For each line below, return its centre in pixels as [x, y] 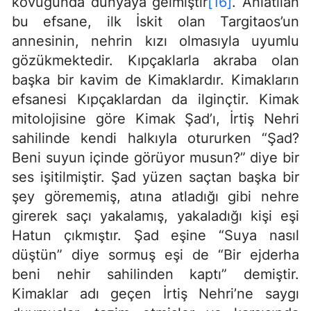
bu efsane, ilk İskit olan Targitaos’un [155, 22]
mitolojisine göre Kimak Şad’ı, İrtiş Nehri [155, 119]
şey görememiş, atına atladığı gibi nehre [155, 197]
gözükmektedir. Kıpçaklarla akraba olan [155, 61]
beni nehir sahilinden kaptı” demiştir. [155, 275]
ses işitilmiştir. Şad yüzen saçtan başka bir [155, 177]
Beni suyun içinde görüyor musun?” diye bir [155, 158]
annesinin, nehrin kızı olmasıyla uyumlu [155, 41]
